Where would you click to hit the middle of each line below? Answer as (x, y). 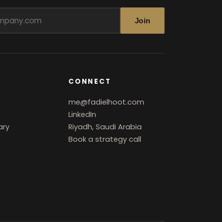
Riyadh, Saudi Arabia (105, 127)
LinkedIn (83, 114)
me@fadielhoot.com (107, 102)
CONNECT (90, 81)
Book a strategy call (105, 139)
